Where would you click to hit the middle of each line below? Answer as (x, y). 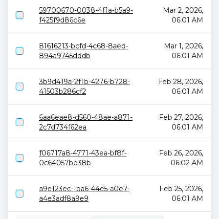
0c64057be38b (65, 163)
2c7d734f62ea (63, 127)
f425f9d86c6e (62, 20)
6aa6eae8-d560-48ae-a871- (86, 117)
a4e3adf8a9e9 (64, 198)
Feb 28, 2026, (181, 82)
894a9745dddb (65, 56)
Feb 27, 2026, (181, 117)
